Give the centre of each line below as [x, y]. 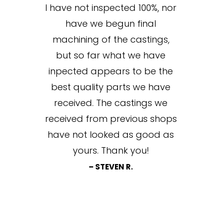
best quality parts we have [111, 87]
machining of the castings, [111, 40]
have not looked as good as [111, 135]
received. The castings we [111, 103]
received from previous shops [111, 119]
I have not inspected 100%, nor [111, 8]
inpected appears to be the [111, 71]
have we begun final [111, 24]
